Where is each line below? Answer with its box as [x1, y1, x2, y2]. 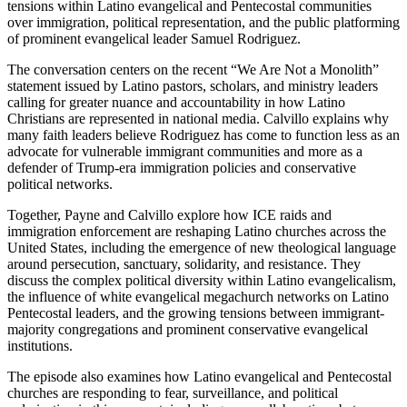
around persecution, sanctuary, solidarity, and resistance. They [7, 256, 361, 273]
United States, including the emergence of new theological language [7, 240, 396, 256]
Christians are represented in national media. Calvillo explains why [7, 111, 389, 127]
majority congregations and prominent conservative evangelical [7, 322, 368, 338]
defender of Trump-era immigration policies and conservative [7, 160, 356, 176]
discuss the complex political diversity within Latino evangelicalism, [7, 273, 396, 289]
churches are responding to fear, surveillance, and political [7, 385, 338, 402]
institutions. [7, 338, 73, 354]
